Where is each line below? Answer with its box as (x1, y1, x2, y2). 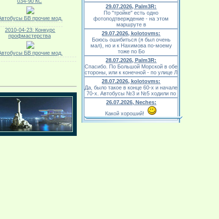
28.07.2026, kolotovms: (102, 78, 161, 84)
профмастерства (8, 33, 51, 39)
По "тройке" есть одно (104, 10, 159, 16)
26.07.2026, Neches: (106, 99, 156, 105)
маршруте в (116, 22, 146, 27)
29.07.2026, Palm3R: (106, 3, 157, 9)
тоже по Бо (117, 48, 145, 54)
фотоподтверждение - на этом (93, 16, 169, 22)
